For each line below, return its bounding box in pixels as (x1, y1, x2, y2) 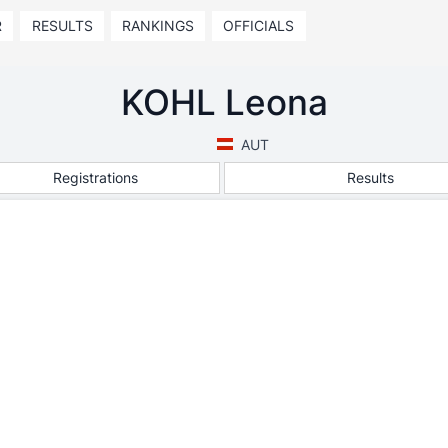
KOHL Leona (120, 81, 328, 123)
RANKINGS (121, 17, 194, 34)
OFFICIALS (223, 17, 295, 34)
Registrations (53, 168, 138, 186)
